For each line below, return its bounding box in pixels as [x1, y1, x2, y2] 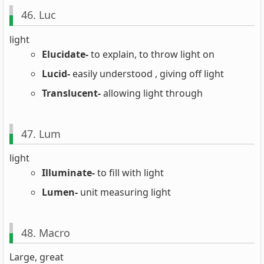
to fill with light [95, 166, 164, 180]
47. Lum [21, 126, 61, 141]
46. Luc [21, 8, 56, 22]
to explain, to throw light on [88, 47, 214, 61]
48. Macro [21, 225, 70, 240]
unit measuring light [78, 186, 171, 199]
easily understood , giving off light [70, 67, 224, 80]
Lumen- [42, 186, 78, 199]
